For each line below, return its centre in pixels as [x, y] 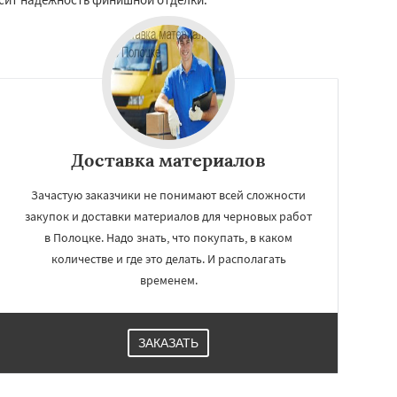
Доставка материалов [168, 160]
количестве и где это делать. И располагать [168, 258]
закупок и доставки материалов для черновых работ [168, 216]
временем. [168, 280]
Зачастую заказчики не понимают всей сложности [168, 195]
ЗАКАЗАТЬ [168, 343]
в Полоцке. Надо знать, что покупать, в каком [168, 237]
